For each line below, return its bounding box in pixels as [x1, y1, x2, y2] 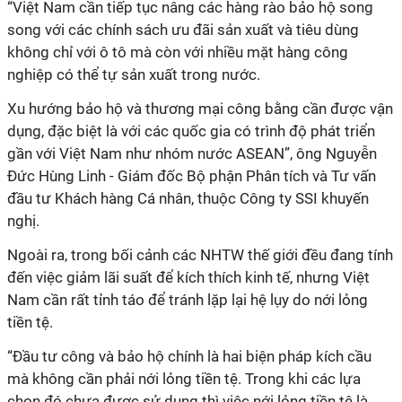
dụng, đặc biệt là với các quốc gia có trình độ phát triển [7, 122, 375, 140]
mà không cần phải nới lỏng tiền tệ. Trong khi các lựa [7, 370, 361, 388]
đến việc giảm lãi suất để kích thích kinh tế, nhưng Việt [7, 268, 370, 286]
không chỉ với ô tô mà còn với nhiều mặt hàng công [7, 43, 348, 61]
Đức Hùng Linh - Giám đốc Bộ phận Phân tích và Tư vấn [7, 167, 376, 185]
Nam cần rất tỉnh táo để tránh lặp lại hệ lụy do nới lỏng [7, 291, 368, 309]
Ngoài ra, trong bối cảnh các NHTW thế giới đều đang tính [7, 246, 393, 264]
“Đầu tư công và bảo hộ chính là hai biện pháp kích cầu [7, 347, 371, 365]
